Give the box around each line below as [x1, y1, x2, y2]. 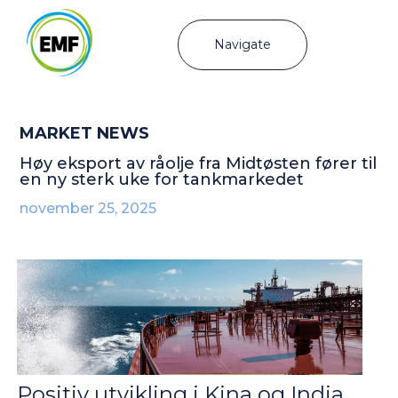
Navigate [214, 36, 272, 53]
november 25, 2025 [20, 199, 157, 217]
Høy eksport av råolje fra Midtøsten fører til [20, 153, 378, 173]
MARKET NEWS [20, 123, 150, 143]
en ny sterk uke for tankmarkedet [20, 169, 305, 189]
